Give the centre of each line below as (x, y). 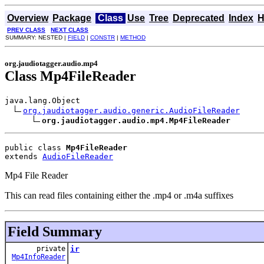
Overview (28, 18)
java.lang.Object (42, 100)
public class (35, 147)
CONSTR (103, 37)
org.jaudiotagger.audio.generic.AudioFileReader (131, 110)
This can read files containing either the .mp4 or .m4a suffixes (119, 195)
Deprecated (199, 18)
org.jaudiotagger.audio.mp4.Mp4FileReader (136, 120)
